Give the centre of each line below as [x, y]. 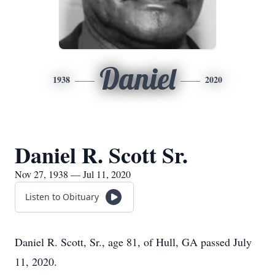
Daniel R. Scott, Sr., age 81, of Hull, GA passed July [133, 242]
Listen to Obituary [62, 197]
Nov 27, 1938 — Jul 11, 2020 [73, 174]
